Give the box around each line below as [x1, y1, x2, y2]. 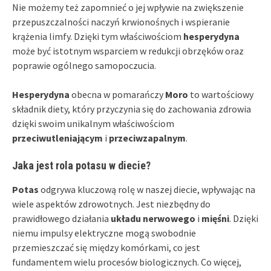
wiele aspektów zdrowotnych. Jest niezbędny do [12, 198, 211, 211]
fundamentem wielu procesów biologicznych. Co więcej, [12, 256, 241, 269]
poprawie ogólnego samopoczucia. [12, 59, 156, 72]
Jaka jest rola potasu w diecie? [12, 159, 151, 172]
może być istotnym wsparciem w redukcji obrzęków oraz [12, 45, 244, 57]
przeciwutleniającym [12, 132, 103, 145]
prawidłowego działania [12, 212, 111, 225]
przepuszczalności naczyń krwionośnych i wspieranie [12, 16, 230, 28]
